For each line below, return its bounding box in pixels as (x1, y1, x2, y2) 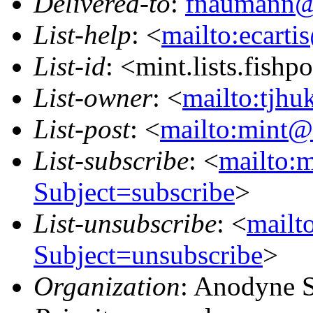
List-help (34, 19, 131, 50)
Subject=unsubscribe (34, 239, 263, 270)
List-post (34, 113, 130, 144)
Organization (34, 270, 180, 301)
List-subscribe (34, 145, 189, 175)
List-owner (34, 82, 152, 112)
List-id (34, 50, 105, 81)
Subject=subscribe (34, 176, 235, 207)
